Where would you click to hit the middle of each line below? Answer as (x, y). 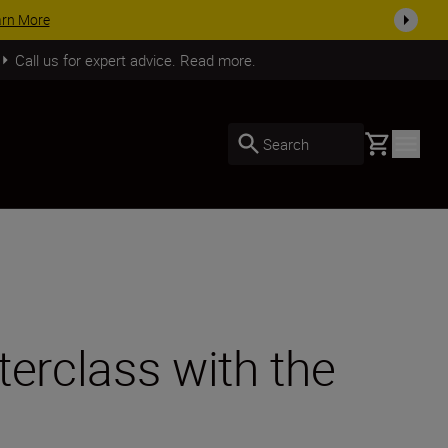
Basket (387, 141)
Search (286, 143)
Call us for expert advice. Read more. (135, 59)
